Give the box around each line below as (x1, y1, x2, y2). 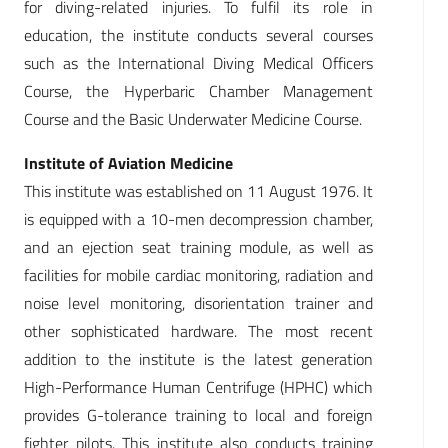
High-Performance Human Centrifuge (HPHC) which (24, 375, 373, 400)
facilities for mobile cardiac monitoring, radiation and (24, 263, 373, 288)
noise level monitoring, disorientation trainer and (24, 291, 373, 316)
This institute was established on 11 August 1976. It (24, 179, 373, 204)
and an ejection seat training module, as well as (24, 235, 373, 260)
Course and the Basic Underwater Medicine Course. (24, 107, 362, 132)
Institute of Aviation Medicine (24, 151, 233, 176)
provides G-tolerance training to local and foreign (24, 403, 373, 428)
